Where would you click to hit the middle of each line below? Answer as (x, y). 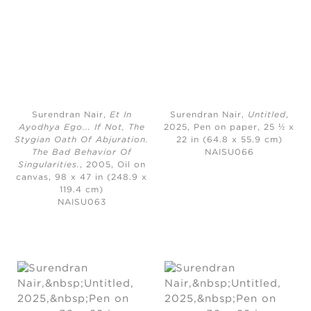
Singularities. (49, 165)
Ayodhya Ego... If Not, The (82, 128)
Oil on (131, 165)
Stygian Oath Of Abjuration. (82, 140)
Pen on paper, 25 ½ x (244, 128)
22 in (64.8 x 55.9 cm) (229, 140)
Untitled (267, 115)
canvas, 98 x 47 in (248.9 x (82, 178)
